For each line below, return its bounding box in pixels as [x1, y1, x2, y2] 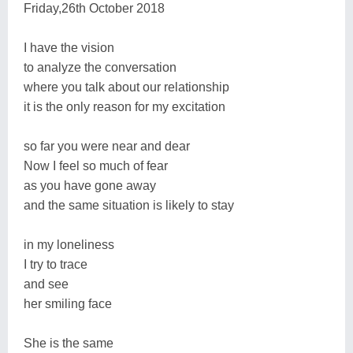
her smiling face [24, 296, 112, 310]
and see [24, 277, 69, 291]
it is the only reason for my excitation [24, 99, 225, 113]
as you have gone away [24, 178, 156, 192]
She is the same [24, 336, 113, 350]
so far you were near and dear [24, 139, 190, 153]
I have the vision [24, 40, 114, 54]
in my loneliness [24, 237, 114, 251]
